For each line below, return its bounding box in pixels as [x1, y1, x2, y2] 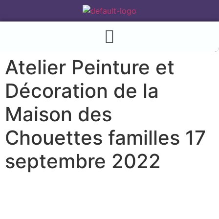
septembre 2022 [5, 149, 161, 174]
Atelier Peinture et [5, 55, 175, 80]
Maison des [5, 102, 112, 127]
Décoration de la [5, 79, 159, 103]
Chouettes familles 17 [5, 126, 206, 150]
